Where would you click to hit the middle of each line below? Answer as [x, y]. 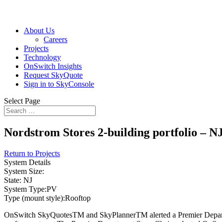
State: [13, 180]
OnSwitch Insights [53, 66]
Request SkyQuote [53, 75]
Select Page [22, 101]
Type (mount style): [34, 198]
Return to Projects [32, 153]
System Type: [25, 189]
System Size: [24, 171]
